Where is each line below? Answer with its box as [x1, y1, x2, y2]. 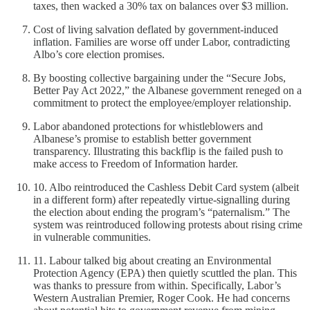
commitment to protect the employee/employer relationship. [33, 96, 291, 109]
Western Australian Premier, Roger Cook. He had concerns [33, 291, 290, 304]
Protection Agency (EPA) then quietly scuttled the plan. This [33, 266, 297, 279]
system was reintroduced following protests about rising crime [33, 218, 302, 230]
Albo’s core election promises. [33, 48, 165, 60]
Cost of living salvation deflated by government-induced [33, 23, 278, 35]
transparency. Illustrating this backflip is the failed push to [33, 145, 283, 157]
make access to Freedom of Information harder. [33, 157, 238, 170]
